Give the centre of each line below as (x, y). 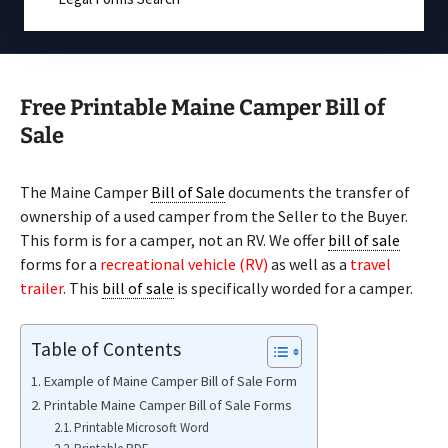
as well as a (309, 264)
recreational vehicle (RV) (184, 264)
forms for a (60, 264)
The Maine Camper (85, 192)
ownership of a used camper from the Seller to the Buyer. (214, 216)
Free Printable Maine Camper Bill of (202, 107)
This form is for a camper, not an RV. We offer (174, 240)
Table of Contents (106, 348)
